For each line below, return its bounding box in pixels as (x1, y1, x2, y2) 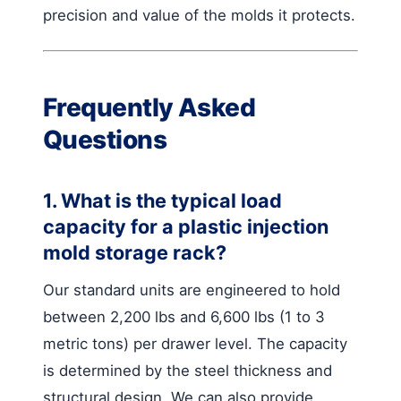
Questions (43, 124, 166, 155)
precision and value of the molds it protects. (43, 5, 355, 24)
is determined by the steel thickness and (43, 361, 332, 380)
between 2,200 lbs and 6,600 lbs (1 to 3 (43, 307, 325, 326)
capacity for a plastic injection (43, 214, 328, 238)
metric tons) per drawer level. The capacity (43, 334, 347, 353)
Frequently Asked (43, 91, 256, 123)
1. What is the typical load (43, 188, 282, 212)
